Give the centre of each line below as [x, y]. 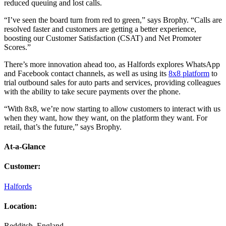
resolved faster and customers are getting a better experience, [100, 29]
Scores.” [17, 47]
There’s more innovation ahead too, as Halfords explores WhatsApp [112, 64]
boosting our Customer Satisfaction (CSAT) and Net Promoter [103, 38]
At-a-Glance [25, 147]
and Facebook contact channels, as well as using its [86, 73]
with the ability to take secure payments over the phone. [92, 91]
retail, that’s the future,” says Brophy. [63, 127]
